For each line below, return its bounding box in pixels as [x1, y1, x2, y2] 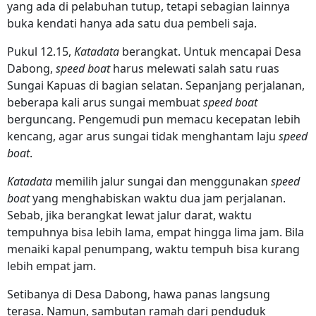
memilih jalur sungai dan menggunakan [55, 173, 271, 189]
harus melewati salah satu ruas [113, 60, 279, 76]
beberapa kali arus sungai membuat [7, 94, 203, 110]
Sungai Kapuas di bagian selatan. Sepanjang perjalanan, [7, 77, 305, 93]
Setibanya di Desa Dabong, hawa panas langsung [7, 286, 270, 302]
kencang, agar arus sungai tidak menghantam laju [7, 128, 279, 144]
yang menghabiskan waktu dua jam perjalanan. [32, 190, 286, 206]
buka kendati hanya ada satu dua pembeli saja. [7, 15, 257, 31]
